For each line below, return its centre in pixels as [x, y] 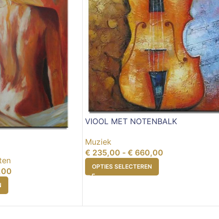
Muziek [98, 142]
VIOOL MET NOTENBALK [131, 121]
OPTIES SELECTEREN [122, 166]
